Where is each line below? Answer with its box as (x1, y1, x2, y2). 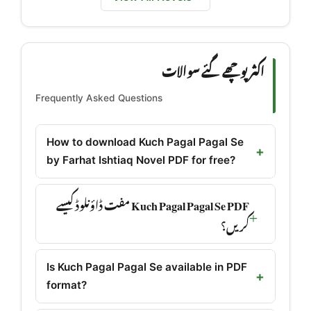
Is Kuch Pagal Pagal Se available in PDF (47, 260, 247, 274)
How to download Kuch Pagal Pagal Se (47, 135, 244, 149)
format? (47, 278, 87, 292)
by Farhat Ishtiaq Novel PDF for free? (47, 153, 235, 167)
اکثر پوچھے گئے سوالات (162, 54, 264, 85)
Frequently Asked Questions (35, 92, 162, 103)
